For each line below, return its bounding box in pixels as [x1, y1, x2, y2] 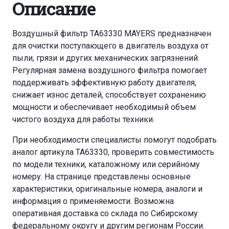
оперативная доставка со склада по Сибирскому [12, 209, 198, 219]
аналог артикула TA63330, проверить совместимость [12, 147, 214, 157]
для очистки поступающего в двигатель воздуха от [12, 41, 209, 51]
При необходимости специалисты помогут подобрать [12, 135, 217, 145]
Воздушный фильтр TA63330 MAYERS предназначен [12, 29, 211, 39]
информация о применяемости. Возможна [12, 196, 174, 207]
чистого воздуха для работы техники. [12, 114, 154, 125]
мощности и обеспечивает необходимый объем [12, 102, 196, 112]
